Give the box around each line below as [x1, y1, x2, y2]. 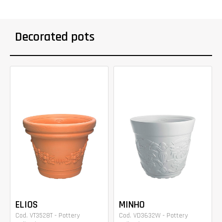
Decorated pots [15, 29, 95, 46]
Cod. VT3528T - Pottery [15, 211, 80, 220]
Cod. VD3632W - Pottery [119, 211, 188, 220]
